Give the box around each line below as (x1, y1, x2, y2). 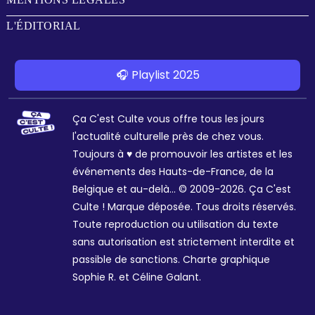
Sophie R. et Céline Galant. (72, 270, 201, 284)
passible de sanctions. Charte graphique (72, 252, 270, 266)
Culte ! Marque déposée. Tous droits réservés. (72, 200, 296, 214)
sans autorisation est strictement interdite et (72, 235, 295, 249)
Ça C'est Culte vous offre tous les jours (72, 112, 264, 126)
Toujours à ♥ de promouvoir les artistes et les (72, 147, 292, 161)
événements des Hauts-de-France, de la (72, 165, 274, 179)
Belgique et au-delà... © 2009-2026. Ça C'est (72, 182, 291, 196)
